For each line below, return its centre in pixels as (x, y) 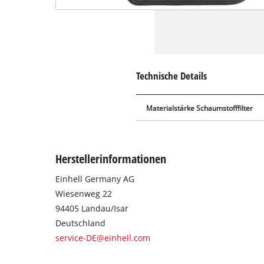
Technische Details (172, 75)
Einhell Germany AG (95, 179)
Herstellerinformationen (111, 159)
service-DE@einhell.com (103, 238)
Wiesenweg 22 (84, 194)
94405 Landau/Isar (92, 209)
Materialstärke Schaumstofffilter (200, 108)
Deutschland (81, 223)
